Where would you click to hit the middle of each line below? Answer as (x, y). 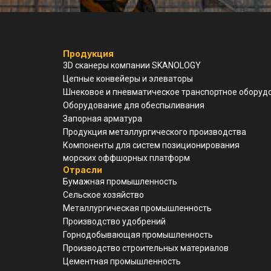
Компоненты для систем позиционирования (151, 145)
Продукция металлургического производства (155, 132)
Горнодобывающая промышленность (138, 234)
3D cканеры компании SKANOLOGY (132, 65)
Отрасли (83, 170)
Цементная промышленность (123, 261)
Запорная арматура (103, 118)
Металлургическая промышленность (137, 208)
